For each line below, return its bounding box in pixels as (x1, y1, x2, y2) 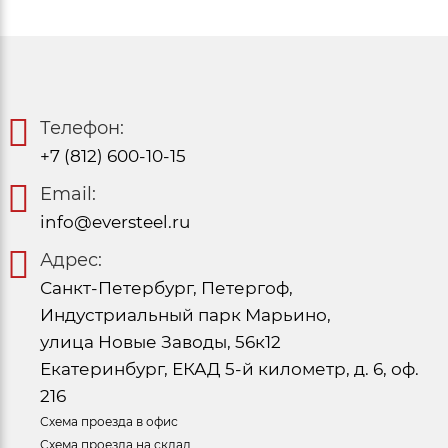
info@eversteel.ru (40, 211, 190, 232)
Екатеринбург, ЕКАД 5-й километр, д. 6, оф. (40, 358, 419, 379)
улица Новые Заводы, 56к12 (40, 331, 281, 352)
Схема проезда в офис (40, 413, 178, 429)
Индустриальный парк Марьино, (40, 304, 331, 325)
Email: (40, 182, 96, 205)
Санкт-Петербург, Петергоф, (40, 277, 293, 298)
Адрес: (40, 248, 102, 271)
